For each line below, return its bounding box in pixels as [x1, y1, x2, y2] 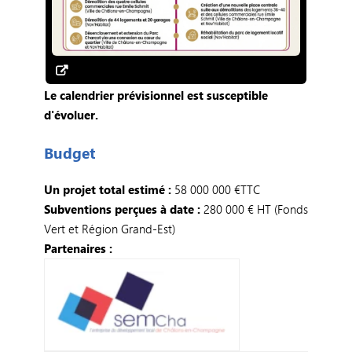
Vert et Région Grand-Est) [43, 221, 178, 237]
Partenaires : [43, 240, 112, 257]
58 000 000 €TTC [170, 181, 260, 198]
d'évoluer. [43, 107, 101, 123]
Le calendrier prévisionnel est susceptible [43, 87, 268, 104]
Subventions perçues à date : [43, 201, 203, 218]
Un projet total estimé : [43, 181, 171, 198]
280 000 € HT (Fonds [203, 201, 308, 218]
